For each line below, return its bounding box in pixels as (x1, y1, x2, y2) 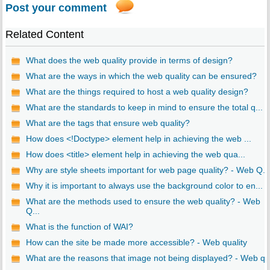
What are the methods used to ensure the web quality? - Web (25, 196, 260, 207)
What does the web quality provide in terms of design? (25, 55, 233, 66)
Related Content (5, 28, 84, 41)
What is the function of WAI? (25, 222, 133, 232)
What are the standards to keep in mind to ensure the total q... (25, 102, 263, 113)
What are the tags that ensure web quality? (25, 118, 190, 128)
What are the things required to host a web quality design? (25, 87, 248, 97)
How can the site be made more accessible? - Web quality (25, 237, 247, 248)
